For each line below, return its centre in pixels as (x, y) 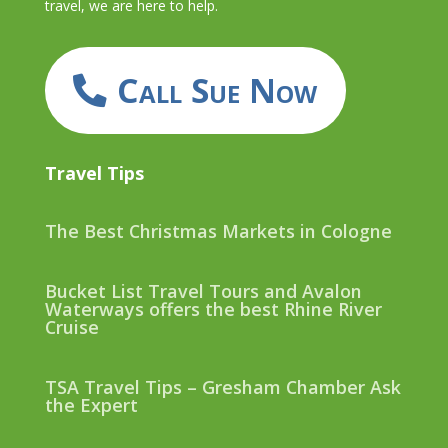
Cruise (71, 326)
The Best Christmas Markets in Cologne (218, 230)
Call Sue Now (216, 89)
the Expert (91, 404)
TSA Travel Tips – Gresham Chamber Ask (222, 386)
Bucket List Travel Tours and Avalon (203, 290)
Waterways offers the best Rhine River (213, 308)
